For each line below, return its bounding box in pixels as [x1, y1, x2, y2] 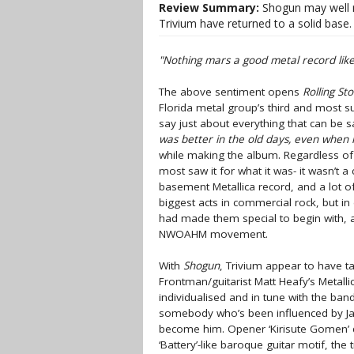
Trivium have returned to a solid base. [159, 16, 352, 31]
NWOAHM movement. [159, 227, 268, 241]
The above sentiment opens [159, 85, 303, 99]
